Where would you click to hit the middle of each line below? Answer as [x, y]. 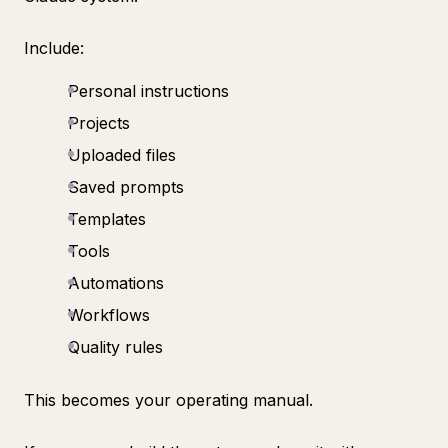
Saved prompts [126, 187]
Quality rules [115, 347]
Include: [54, 48]
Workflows [109, 315]
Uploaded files [122, 155]
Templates [107, 219]
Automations [116, 283]
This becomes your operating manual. [168, 400]
